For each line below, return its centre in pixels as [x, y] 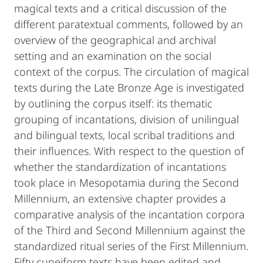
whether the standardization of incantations [120, 167]
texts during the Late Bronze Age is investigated [129, 87]
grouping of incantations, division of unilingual [127, 119]
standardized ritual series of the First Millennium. [131, 246]
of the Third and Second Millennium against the [130, 230]
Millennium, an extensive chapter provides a [120, 198]
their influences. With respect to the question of [129, 151]
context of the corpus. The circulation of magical [131, 72]
